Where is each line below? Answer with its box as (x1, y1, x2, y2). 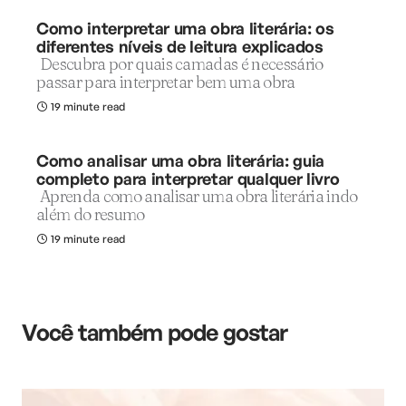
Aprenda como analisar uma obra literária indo (40, 186, 358, 207)
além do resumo (36, 204, 145, 225)
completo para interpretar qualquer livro (36, 169, 340, 188)
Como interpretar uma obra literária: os (36, 18, 334, 38)
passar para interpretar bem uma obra (36, 72, 295, 92)
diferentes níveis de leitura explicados (36, 36, 324, 56)
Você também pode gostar (22, 318, 287, 346)
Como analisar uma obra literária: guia (36, 150, 325, 170)
